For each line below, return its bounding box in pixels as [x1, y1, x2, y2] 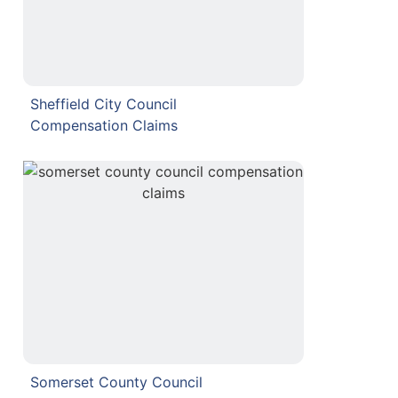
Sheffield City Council [30, 95, 177, 114]
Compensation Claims [30, 116, 178, 135]
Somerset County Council [30, 373, 203, 392]
